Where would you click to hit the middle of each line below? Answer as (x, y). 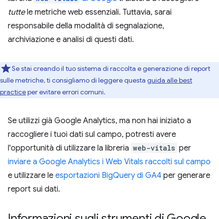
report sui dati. (34, 189)
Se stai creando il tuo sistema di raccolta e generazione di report (111, 68)
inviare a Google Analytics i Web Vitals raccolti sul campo (109, 162)
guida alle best (170, 80)
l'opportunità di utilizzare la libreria (69, 148)
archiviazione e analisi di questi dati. (71, 40)
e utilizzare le (32, 175)
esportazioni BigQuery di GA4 (108, 175)
